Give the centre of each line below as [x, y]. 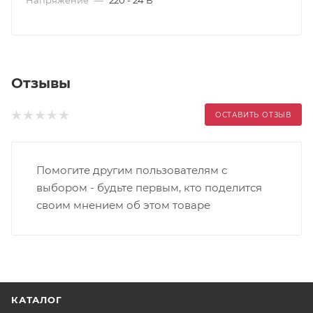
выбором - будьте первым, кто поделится [149, 187]
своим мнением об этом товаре [123, 205]
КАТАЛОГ [37, 300]
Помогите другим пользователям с [132, 170]
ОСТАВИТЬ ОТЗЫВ [253, 115]
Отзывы [41, 83]
